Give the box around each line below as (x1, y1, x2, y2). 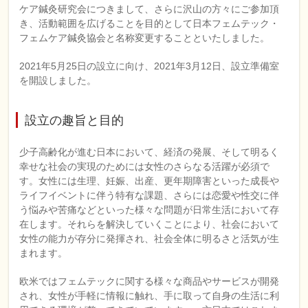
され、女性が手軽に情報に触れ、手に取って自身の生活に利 (19, 290, 280, 301)
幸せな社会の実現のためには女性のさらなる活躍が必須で (19, 161, 270, 172)
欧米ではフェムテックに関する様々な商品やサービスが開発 (19, 276, 280, 287)
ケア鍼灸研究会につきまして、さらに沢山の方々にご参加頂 (19, 3, 280, 14)
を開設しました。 (19, 75, 97, 86)
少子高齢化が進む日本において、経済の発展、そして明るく (19, 146, 280, 157)
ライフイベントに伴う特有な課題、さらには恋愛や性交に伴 (19, 190, 280, 201)
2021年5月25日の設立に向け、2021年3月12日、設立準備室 (19, 60, 280, 71)
